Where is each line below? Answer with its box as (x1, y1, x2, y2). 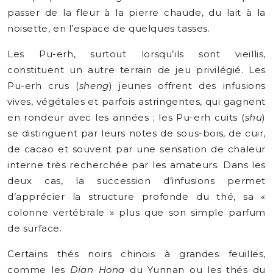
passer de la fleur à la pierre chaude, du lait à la (7, 7, 266, 18)
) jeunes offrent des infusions (108, 80, 266, 91)
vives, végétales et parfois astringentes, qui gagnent (7, 96, 266, 107)
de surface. (7, 222, 62, 234)
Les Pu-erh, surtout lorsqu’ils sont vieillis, (7, 48, 266, 60)
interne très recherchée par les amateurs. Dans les (7, 159, 266, 171)
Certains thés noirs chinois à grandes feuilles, (7, 248, 266, 260)
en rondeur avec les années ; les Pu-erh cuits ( (7, 112, 245, 123)
